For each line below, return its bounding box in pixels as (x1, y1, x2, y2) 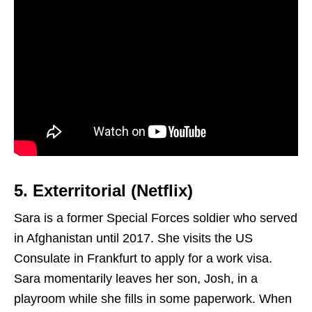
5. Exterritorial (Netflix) (14, 181, 193, 201)
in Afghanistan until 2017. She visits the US (14, 231, 253, 246)
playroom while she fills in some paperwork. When (14, 292, 292, 306)
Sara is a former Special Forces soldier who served (14, 211, 297, 226)
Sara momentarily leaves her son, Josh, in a (14, 272, 258, 286)
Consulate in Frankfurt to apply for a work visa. (14, 251, 272, 266)
